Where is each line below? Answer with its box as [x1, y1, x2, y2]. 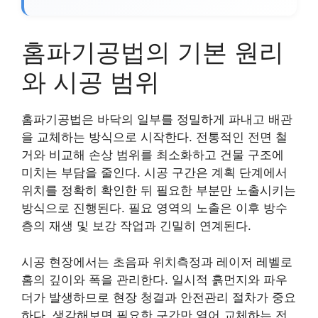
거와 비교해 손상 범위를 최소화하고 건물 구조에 [21, 148, 284, 162]
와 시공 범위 [21, 67, 160, 97]
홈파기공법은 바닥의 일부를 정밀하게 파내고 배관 [21, 112, 292, 126]
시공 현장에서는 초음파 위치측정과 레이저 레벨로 [21, 254, 292, 269]
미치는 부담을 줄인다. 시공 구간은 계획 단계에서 [21, 165, 287, 180]
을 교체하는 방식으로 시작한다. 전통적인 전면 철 [21, 130, 287, 144]
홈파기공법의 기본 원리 [21, 37, 284, 67]
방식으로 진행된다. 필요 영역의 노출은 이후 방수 [21, 201, 287, 215]
